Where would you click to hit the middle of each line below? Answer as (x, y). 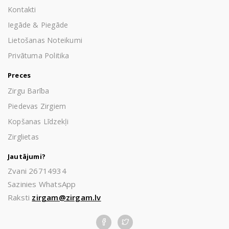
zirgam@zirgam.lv (66, 197)
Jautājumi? (27, 156)
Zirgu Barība (29, 90)
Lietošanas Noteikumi (45, 40)
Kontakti (22, 9)
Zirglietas (23, 136)
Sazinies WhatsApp (42, 184)
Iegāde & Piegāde (38, 25)
